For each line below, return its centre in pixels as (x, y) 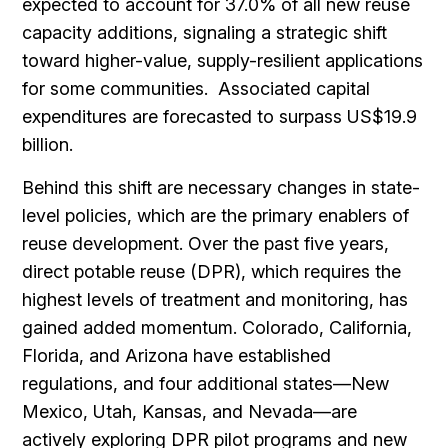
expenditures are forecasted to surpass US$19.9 (220, 116)
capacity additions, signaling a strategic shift (205, 32)
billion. (48, 144)
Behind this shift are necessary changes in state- (221, 187)
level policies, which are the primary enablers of (216, 215)
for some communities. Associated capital (196, 88)
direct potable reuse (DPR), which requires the (212, 271)
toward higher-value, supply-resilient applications (223, 60)
